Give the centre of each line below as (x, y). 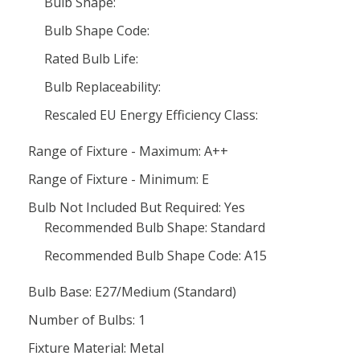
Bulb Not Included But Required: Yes (137, 207)
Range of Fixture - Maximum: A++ (128, 151)
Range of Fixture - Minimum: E (119, 179)
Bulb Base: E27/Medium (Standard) (132, 292)
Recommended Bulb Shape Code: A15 (155, 256)
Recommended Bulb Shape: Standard (155, 227)
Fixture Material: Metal (96, 348)
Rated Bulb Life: (91, 59)
